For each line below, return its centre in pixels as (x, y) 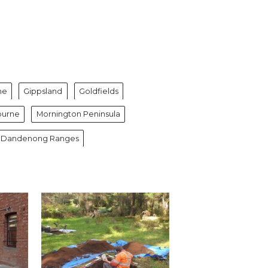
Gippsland (43, 90)
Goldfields (99, 90)
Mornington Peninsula (78, 114)
